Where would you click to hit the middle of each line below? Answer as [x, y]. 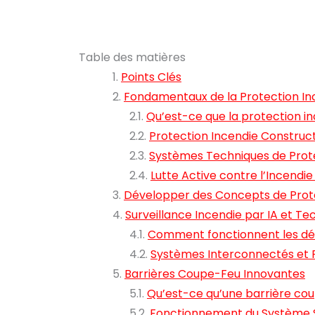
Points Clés [151, 77]
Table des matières [132, 57]
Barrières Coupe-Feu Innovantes [215, 274]
